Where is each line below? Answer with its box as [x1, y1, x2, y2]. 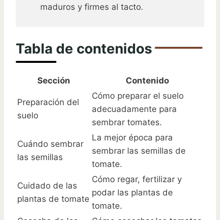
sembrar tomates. [92, 117, 162, 127]
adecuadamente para [92, 104, 177, 114]
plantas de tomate [17, 193, 89, 204]
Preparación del [17, 97, 79, 107]
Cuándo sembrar [17, 138, 83, 149]
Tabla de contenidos [16, 40, 152, 57]
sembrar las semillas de [92, 145, 186, 156]
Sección [37, 75, 70, 85]
